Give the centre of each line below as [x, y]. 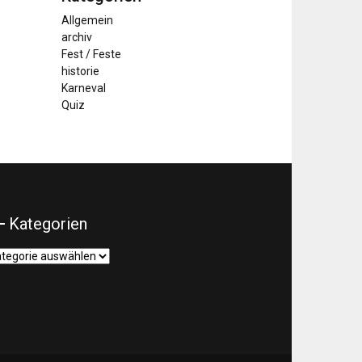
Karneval [84, 88]
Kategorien [48, 224]
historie [80, 72]
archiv [77, 38]
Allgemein [87, 21]
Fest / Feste [91, 55]
